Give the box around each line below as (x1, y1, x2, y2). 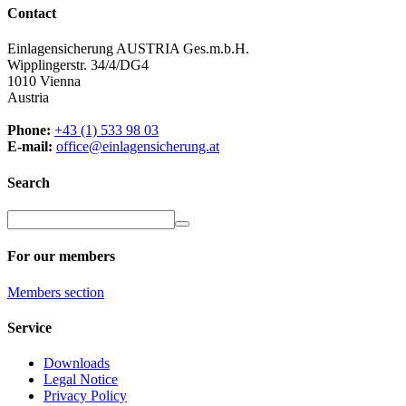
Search (7, 174, 50, 190)
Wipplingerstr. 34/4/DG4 (7, 57, 149, 73)
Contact (7, 5, 56, 22)
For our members (7, 248, 115, 265)
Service (7, 319, 52, 335)
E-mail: (7, 139, 53, 155)
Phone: (7, 122, 51, 139)
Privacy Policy (43, 388, 127, 404)
